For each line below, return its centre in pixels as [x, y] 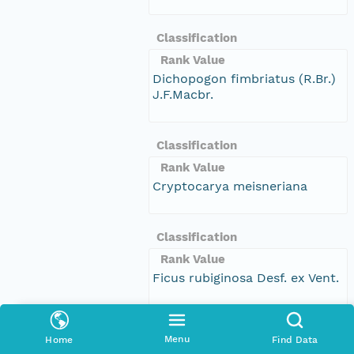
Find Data [295, 340]
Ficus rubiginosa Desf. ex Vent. [246, 277]
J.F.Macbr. [183, 94]
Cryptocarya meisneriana [230, 186]
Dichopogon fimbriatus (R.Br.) [244, 78]
